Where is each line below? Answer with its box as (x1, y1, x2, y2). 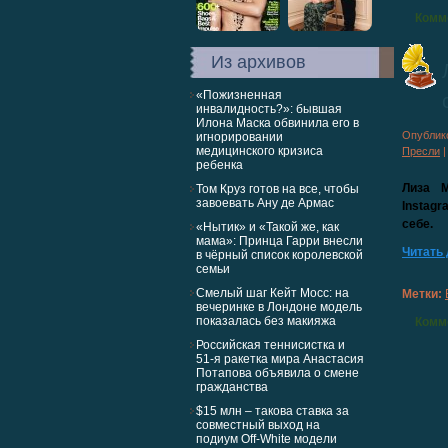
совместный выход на (196, 418, 320, 432)
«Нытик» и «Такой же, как (196, 220, 339, 234)
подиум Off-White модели (196, 432, 337, 446)
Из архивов (211, 52, 306, 72)
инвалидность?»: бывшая (196, 102, 342, 116)
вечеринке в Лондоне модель (196, 300, 362, 314)
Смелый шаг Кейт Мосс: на (196, 286, 349, 300)
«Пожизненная (196, 88, 282, 102)
